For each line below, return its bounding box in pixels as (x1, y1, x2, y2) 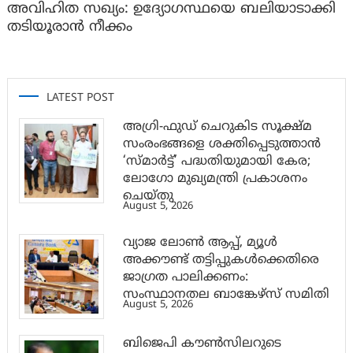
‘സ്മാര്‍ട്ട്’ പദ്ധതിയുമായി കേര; (122, 153, 310, 169)
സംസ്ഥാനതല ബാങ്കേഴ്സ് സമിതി (122, 286, 329, 303)
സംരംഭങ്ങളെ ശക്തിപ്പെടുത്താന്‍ (122, 136, 321, 152)
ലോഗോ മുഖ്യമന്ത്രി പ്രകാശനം (122, 170, 307, 187)
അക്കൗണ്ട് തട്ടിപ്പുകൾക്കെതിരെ (122, 251, 319, 268)
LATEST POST (46, 91, 114, 105)
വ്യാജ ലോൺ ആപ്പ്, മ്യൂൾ (122, 234, 277, 251)
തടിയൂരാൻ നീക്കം (6, 17, 132, 36)
